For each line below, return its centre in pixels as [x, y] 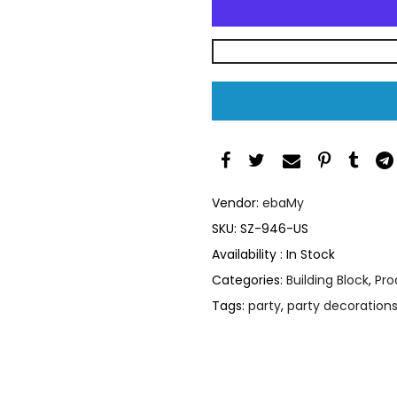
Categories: [249, 280]
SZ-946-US [274, 228]
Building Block [327, 280]
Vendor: [237, 202]
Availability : [249, 254]
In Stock [311, 254]
